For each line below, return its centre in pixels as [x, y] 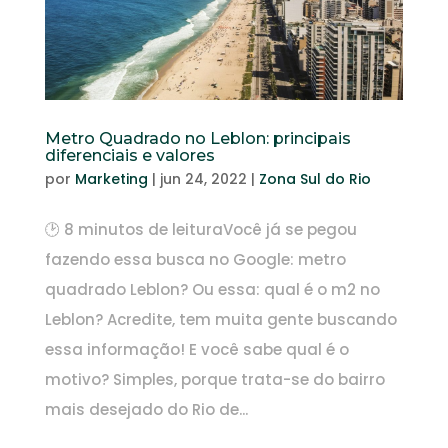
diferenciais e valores [129, 155]
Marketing [111, 178]
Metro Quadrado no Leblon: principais [197, 138]
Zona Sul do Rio [314, 178]
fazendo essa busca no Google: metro [195, 259]
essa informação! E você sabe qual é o [196, 349]
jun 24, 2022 [203, 178]
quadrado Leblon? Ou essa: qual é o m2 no [212, 289]
